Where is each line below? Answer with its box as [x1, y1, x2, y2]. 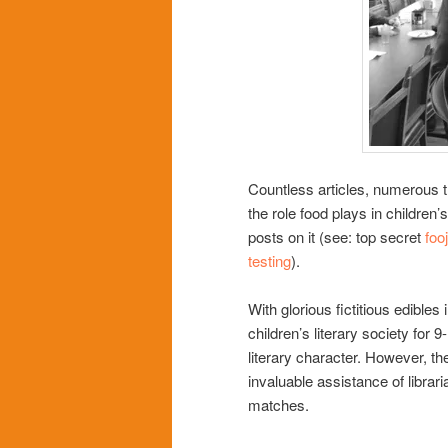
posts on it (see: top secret [248, 226, 425, 248]
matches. [248, 394, 309, 416]
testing [248, 250, 291, 272]
